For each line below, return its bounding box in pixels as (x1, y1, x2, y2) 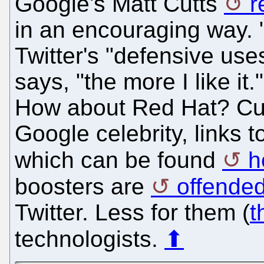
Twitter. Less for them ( (15, 199, 250, 225)
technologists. (15, 226, 164, 252)
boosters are (15, 173, 151, 199)
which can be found (15, 147, 222, 173)
